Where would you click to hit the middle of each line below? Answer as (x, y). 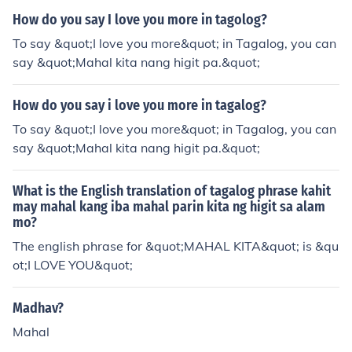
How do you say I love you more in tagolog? (140, 20)
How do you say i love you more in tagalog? (139, 105)
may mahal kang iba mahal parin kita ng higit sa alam (169, 207)
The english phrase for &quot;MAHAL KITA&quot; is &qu (176, 246)
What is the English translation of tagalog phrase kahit (172, 191)
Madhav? (38, 308)
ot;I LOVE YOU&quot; (73, 265)
